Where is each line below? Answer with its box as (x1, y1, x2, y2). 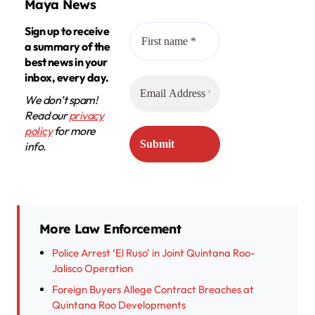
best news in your (25, 55, 108, 70)
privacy (68, 108, 104, 123)
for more (52, 124, 96, 139)
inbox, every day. (25, 70, 109, 85)
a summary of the (25, 39, 110, 54)
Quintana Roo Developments (52, 298, 186, 312)
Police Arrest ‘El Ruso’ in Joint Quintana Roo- (52, 246, 255, 260)
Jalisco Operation (52, 262, 133, 276)
